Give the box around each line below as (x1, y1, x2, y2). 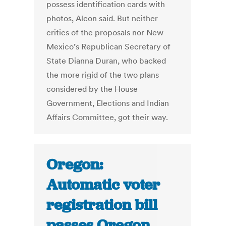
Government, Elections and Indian (46, 98, 169, 108)
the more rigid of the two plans (46, 70, 159, 80)
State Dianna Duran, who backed (46, 55, 166, 66)
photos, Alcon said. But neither (46, 13, 158, 24)
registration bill (46, 195, 158, 215)
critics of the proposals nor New (46, 27, 164, 38)
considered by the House (46, 84, 138, 94)
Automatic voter (46, 175, 160, 195)
